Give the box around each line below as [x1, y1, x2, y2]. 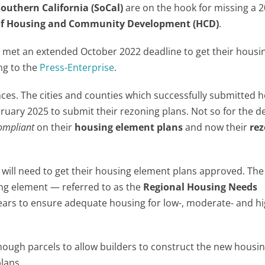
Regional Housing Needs [143, 180, 258, 193]
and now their [183, 121, 250, 134]
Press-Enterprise [40, 61, 115, 74]
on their [34, 121, 75, 134]
